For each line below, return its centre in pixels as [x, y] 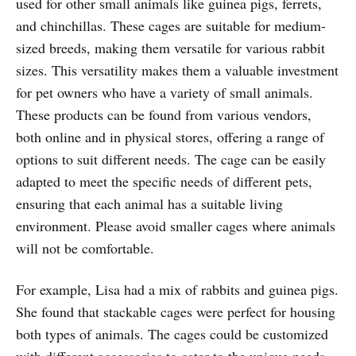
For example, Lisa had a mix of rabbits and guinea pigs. [177, 289]
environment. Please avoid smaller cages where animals [176, 225]
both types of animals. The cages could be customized [172, 333]
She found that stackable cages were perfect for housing [176, 311]
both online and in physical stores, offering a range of [170, 136]
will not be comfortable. [85, 248]
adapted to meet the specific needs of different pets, [164, 181]
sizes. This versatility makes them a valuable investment [177, 70]
